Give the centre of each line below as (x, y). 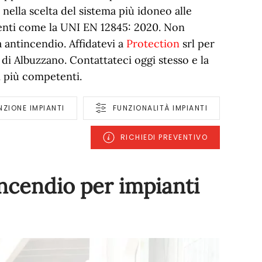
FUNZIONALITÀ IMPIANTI (160, 108)
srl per (197, 44)
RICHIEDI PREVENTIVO (164, 137)
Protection (153, 44)
